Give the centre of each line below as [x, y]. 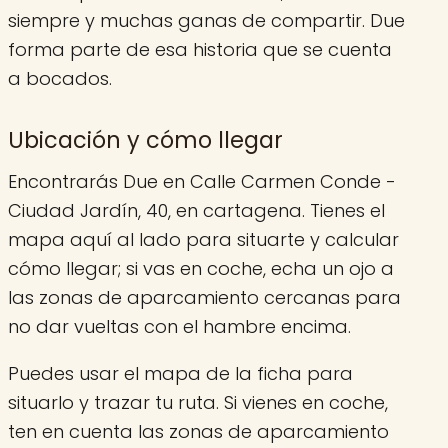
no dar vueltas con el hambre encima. [179, 326]
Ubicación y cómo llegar [145, 140]
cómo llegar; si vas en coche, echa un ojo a [201, 268]
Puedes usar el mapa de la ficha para [180, 373]
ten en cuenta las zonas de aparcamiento [198, 431]
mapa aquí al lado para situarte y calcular [203, 239]
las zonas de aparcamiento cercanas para [204, 297]
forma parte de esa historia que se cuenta [200, 49]
